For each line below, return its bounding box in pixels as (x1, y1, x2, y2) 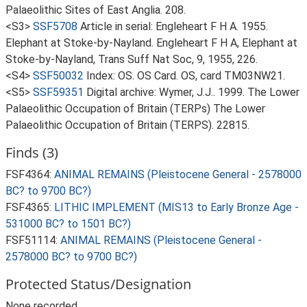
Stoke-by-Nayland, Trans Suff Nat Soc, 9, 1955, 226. (5, 53, 258, 66)
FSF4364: (5, 168, 54, 181)
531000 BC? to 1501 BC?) (5, 217, 131, 230)
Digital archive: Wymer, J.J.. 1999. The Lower (86, 86, 299, 99)
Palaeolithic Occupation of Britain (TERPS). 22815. (5, 119, 249, 132)
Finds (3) (5, 143, 58, 162)
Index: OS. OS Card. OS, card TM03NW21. (86, 69, 285, 82)
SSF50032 (33, 69, 84, 82)
